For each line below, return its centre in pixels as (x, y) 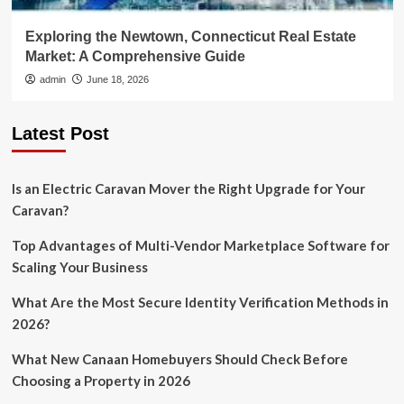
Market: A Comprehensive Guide (135, 57)
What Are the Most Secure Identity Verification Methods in (200, 303)
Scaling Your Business (79, 267)
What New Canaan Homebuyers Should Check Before (179, 359)
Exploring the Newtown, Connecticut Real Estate (190, 37)
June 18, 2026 (117, 80)
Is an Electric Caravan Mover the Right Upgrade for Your (188, 189)
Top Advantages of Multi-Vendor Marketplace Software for (200, 246)
